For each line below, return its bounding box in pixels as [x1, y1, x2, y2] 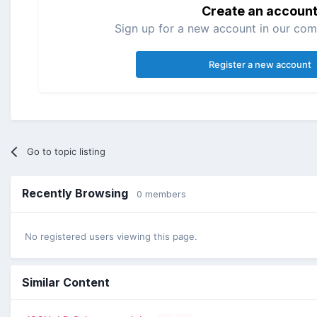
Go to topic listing [27, 145, 106, 157]
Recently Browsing [22, 185, 137, 200]
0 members [137, 188, 186, 200]
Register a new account [208, 58, 311, 70]
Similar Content [22, 275, 110, 289]
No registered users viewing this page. [25, 230, 197, 242]
